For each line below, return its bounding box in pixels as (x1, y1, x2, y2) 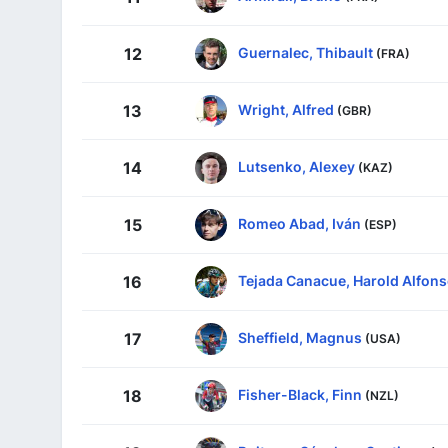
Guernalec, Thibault (238, 43, 373, 61)
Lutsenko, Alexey (238, 157, 355, 175)
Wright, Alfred (238, 100, 334, 118)
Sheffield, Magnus (238, 328, 362, 346)
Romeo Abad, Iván (238, 214, 361, 232)
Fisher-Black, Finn (238, 385, 362, 403)
